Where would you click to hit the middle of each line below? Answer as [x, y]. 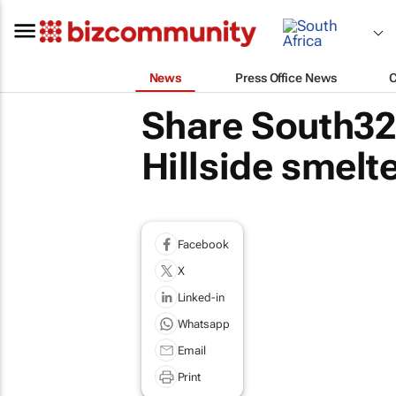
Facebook [203, 244]
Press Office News [286, 77]
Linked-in [201, 297]
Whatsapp [203, 324]
